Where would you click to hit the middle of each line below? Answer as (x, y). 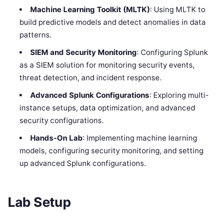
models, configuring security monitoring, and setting (112, 151)
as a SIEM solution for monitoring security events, (107, 65)
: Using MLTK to (177, 10)
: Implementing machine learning (140, 138)
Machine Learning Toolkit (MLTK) (90, 10)
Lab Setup (39, 202)
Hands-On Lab (56, 138)
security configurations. (62, 121)
